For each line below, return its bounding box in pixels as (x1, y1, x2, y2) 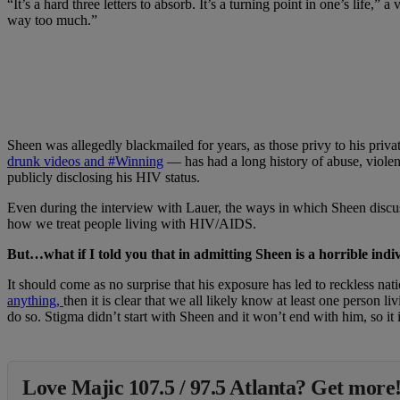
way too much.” (7, 12, 97, 29)
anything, (7, 293, 63, 309)
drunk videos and (7, 154, 108, 170)
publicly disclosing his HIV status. (7, 170, 200, 186)
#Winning (108, 154, 163, 170)
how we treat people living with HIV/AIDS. (7, 216, 256, 232)
